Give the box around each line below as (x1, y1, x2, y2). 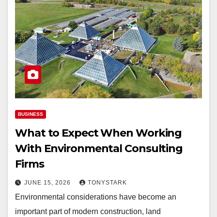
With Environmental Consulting (15, 142, 183, 155)
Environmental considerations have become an (15, 193, 176, 201)
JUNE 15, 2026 (24, 179, 73, 186)
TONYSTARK (88, 179, 127, 186)
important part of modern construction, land (15, 207, 161, 216)
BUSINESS (18, 111, 43, 117)
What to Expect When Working (15, 126, 182, 139)
